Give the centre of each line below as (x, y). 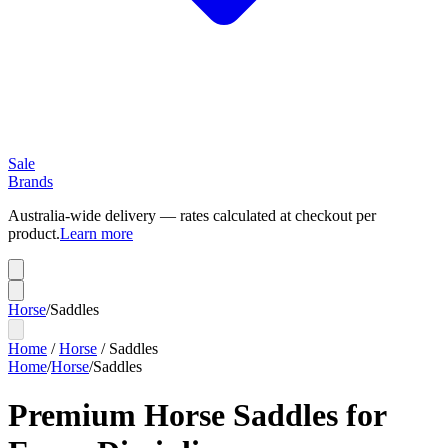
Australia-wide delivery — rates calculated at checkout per (192, 215)
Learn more (96, 233)
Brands (30, 181)
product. (34, 233)
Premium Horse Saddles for (197, 415)
